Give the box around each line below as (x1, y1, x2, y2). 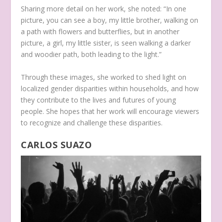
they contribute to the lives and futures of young (21, 95, 176, 105)
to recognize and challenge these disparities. (21, 117, 165, 127)
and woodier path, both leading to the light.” (21, 50, 164, 59)
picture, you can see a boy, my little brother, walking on (21, 15, 199, 25)
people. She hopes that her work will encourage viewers (21, 106, 200, 116)
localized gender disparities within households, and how (21, 83, 199, 93)
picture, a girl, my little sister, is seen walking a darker (21, 38, 191, 48)
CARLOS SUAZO (21, 139, 92, 151)
